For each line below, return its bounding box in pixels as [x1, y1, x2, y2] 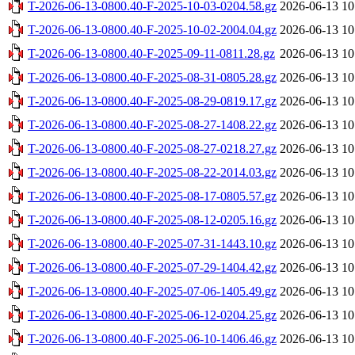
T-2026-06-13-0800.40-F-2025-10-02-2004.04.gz [28, 22, 277, 36]
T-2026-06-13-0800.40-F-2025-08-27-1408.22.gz [28, 117, 277, 132]
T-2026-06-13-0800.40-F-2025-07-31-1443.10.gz [28, 236, 277, 250]
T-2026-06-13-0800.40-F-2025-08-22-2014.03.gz [28, 165, 277, 179]
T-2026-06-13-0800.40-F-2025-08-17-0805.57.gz [28, 189, 277, 203]
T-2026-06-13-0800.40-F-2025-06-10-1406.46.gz [28, 331, 277, 345]
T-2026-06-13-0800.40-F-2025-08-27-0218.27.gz [28, 141, 277, 155]
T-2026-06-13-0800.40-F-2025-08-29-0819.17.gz [28, 94, 277, 108]
